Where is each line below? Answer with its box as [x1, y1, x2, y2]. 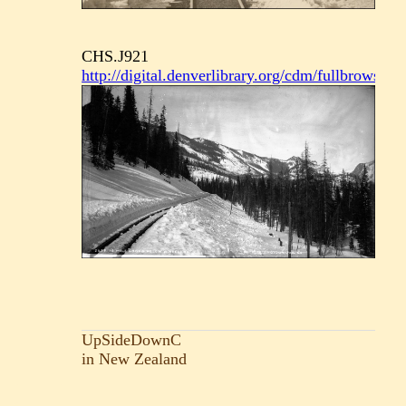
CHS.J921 [82, 46, 150, 65]
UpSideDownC [82, 330, 182, 349]
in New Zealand [82, 349, 188, 368]
